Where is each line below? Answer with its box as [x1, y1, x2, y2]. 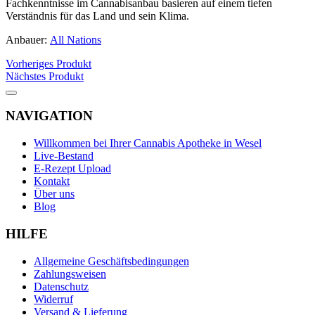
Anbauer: [6, 33, 50, 46]
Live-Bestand [34, 150, 94, 162]
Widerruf [34, 292, 73, 305]
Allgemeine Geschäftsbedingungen [34, 255, 189, 267]
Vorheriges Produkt [6, 57, 91, 70]
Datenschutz [34, 280, 89, 292]
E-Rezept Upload [34, 162, 111, 175]
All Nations [50, 33, 101, 46]
